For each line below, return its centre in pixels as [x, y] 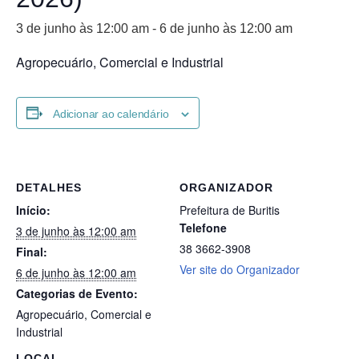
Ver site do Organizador [240, 270]
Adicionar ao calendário [111, 113]
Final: [32, 252]
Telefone [203, 228]
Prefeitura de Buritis [230, 210]
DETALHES [49, 188]
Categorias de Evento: [77, 294]
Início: [33, 210]
